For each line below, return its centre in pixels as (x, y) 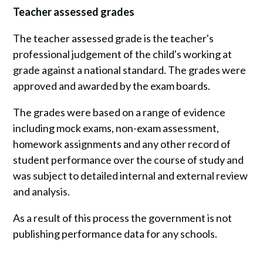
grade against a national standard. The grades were (130, 70)
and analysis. (42, 192)
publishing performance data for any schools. (117, 234)
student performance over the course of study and (129, 160)
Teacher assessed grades (74, 12)
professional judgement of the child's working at (123, 54)
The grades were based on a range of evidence (119, 112)
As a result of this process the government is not (123, 218)
